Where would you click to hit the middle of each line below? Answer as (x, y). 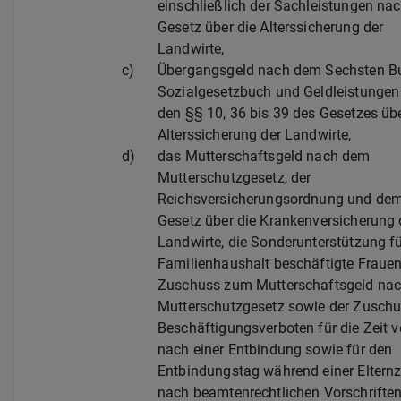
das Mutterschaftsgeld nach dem (264, 156)
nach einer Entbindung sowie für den (275, 350)
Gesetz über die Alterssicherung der (271, 27)
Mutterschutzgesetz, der (235, 178)
